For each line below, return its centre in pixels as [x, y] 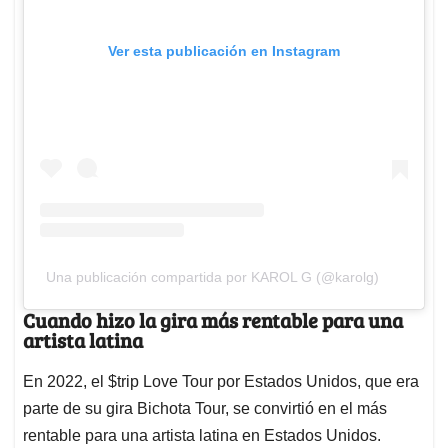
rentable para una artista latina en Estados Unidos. [202, 436]
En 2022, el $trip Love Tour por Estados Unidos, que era [221, 382]
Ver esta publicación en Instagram [224, 50]
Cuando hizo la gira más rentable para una [213, 320]
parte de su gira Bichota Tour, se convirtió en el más [205, 409]
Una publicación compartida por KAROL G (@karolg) [212, 277]
